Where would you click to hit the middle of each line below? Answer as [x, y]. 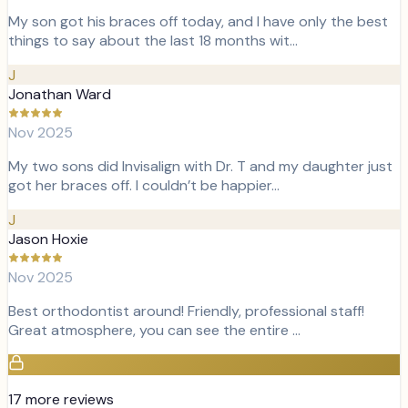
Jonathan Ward [60, 94]
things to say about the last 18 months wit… [153, 40]
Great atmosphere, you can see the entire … [154, 330]
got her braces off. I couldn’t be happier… [144, 185]
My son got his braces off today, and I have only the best [198, 21]
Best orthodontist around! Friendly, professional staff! [186, 311]
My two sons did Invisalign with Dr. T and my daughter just [200, 166]
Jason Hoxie [48, 239]
